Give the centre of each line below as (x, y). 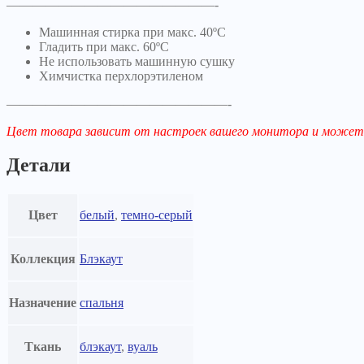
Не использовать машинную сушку (137, 61)
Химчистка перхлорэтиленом (121, 76)
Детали (39, 165)
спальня (102, 303)
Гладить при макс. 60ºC (104, 46)
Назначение (43, 303)
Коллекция (43, 259)
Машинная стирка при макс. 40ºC (132, 32)
